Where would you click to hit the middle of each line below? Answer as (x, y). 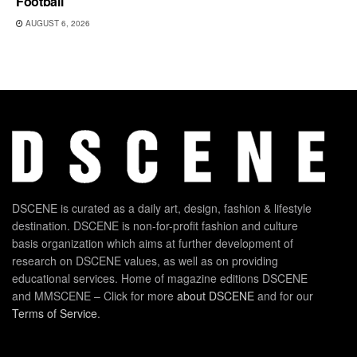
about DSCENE (216, 295)
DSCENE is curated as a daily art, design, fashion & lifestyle (162, 208)
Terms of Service (55, 313)
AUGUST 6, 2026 (57, 23)
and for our (284, 295)
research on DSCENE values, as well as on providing (145, 260)
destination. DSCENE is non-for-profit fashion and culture (155, 225)
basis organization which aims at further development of (153, 243)
